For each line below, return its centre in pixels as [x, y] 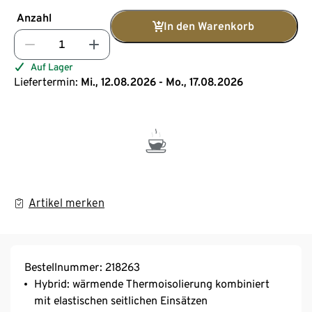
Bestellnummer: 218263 [82, 267]
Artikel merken [67, 203]
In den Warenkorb [209, 26]
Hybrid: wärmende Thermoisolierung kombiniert [152, 283]
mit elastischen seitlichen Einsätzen [121, 300]
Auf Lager [52, 67]
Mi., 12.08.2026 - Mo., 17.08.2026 [162, 81]
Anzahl [34, 17]
